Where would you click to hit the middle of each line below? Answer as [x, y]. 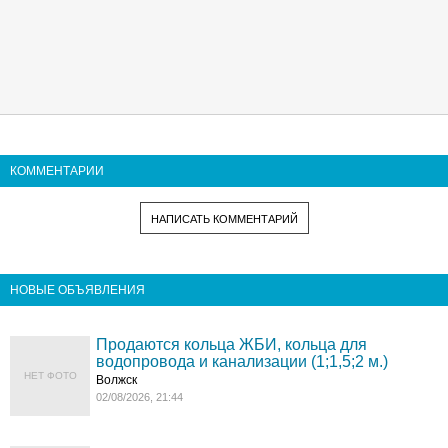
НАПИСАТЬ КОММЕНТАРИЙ [224, 218]
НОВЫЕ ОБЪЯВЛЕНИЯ [77, 289]
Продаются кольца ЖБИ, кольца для [232, 344]
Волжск [117, 379]
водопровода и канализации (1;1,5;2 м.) [242, 361]
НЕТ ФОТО [50, 375]
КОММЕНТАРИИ [57, 170]
